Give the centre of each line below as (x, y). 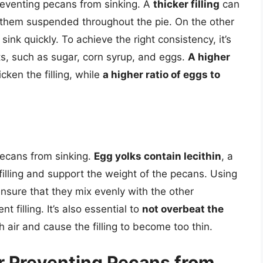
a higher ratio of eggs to (161, 75)
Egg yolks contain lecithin (158, 156)
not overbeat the (183, 209)
